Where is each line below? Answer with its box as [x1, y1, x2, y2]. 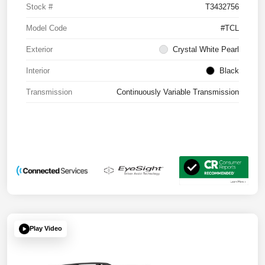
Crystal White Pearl [173, 45, 239, 54]
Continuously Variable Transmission [117, 88, 239, 97]
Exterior [26, 45, 53, 54]
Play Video [30, 225, 62, 232]
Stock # [26, 2, 53, 12]
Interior [26, 66, 50, 76]
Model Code [26, 24, 67, 33]
